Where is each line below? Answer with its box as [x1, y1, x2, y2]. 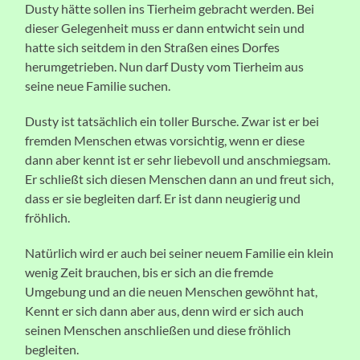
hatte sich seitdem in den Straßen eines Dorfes [25, 39, 280, 55]
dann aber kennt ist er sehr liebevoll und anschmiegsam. [25, 151, 331, 167]
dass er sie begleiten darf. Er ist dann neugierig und [25, 190, 301, 206]
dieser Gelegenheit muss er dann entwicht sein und [25, 19, 305, 35]
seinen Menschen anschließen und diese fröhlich [25, 321, 292, 337]
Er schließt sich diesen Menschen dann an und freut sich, [25, 170, 334, 186]
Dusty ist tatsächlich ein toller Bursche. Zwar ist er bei [25, 112, 320, 129]
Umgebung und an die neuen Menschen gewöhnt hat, [25, 283, 318, 299]
